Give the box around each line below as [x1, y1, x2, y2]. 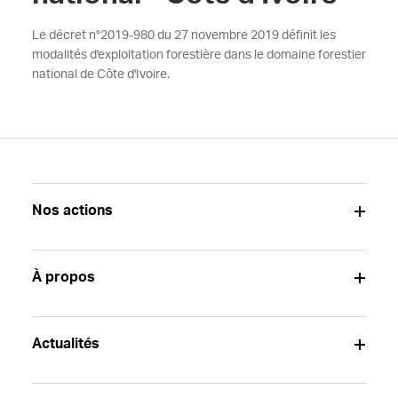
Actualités [31, 337, 99, 351]
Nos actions [31, 203, 113, 218]
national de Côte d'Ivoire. [31, 68, 170, 81]
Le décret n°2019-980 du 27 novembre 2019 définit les [31, 29, 336, 42]
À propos [31, 270, 95, 284]
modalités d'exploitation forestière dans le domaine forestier [31, 49, 366, 61]
